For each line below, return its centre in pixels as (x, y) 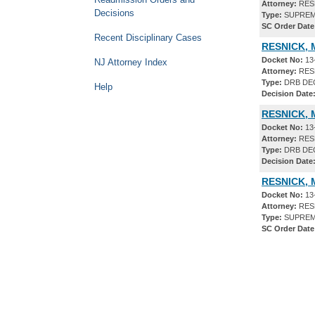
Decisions (114, 13)
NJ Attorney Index (131, 62)
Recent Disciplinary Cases (148, 38)
